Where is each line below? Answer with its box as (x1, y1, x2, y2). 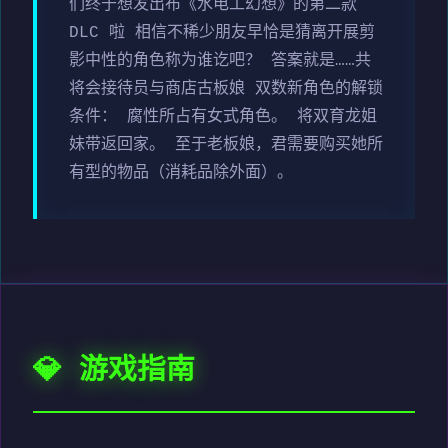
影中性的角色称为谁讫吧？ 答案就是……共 (69, 52, 371, 71)
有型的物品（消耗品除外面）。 (69, 164, 293, 183)
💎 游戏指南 (33, 355, 195, 389)
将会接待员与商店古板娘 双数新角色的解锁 (69, 80, 383, 99)
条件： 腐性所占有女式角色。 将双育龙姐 (69, 108, 377, 127)
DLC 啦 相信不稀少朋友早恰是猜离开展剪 (69, 24, 375, 43)
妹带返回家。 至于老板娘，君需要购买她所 (69, 136, 383, 155)
